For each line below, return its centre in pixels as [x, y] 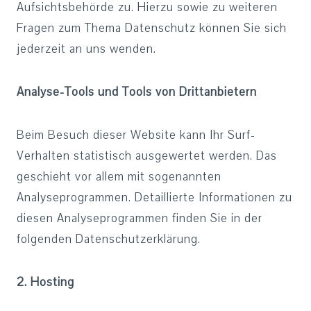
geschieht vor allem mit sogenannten [119, 177]
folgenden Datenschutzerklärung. [109, 239]
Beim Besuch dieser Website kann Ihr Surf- [136, 135]
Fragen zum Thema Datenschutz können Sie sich [152, 28]
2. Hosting [45, 282]
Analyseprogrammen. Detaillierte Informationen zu [154, 197]
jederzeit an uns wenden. [86, 49]
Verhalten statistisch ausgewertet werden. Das [147, 156]
